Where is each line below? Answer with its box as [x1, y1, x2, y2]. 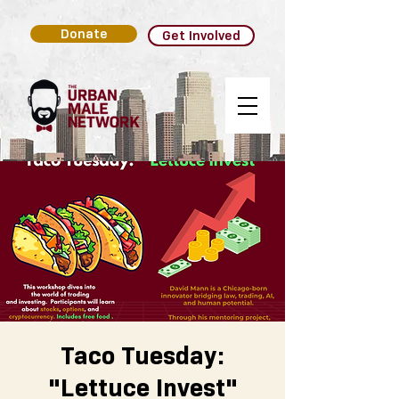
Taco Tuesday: [61, 340, 224, 370]
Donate [60, 26, 108, 42]
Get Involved [162, 28, 240, 44]
